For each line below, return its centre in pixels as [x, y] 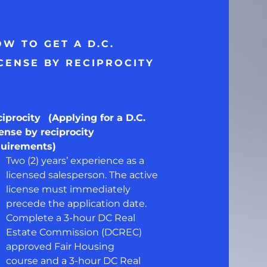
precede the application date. [77, 204]
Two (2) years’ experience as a [75, 161]
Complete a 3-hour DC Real [70, 218]
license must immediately [68, 189]
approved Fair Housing [60, 246]
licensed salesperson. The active [82, 175]
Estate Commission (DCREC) [74, 232]
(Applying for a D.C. [97, 118]
